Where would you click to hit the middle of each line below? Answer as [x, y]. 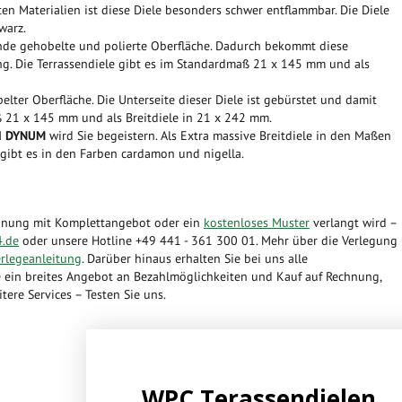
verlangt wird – [353, 223]
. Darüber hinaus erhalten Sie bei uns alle [195, 258]
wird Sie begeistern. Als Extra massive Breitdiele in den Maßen [218, 135]
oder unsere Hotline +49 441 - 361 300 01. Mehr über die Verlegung [208, 240]
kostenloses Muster [257, 223]
